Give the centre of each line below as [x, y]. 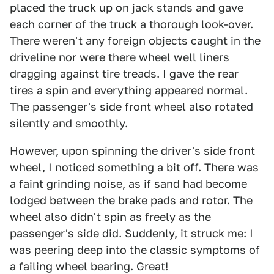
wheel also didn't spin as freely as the [110, 217]
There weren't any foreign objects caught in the [135, 41]
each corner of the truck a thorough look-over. [131, 24]
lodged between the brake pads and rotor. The [131, 200]
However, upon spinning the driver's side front [132, 151]
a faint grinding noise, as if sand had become [128, 184]
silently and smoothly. [69, 123]
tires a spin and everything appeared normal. [129, 90]
